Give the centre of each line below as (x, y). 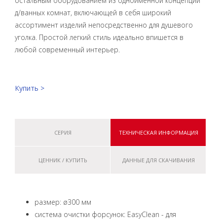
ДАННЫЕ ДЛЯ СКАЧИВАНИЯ (158, 160)
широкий (157, 13)
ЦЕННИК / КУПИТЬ (63, 160)
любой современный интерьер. (67, 50)
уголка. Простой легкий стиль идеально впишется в (99, 37)
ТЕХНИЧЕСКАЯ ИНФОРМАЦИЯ (158, 132)
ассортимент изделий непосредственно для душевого (104, 25)
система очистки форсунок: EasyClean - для (105, 214)
